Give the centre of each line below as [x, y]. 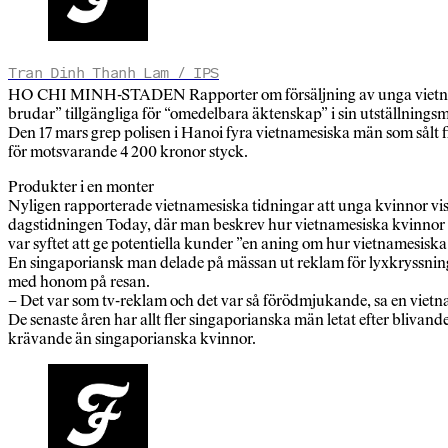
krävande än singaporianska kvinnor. [132, 339]
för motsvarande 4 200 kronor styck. [128, 152]
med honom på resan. [79, 282]
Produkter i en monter [81, 187]
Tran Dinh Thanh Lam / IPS [113, 73]
